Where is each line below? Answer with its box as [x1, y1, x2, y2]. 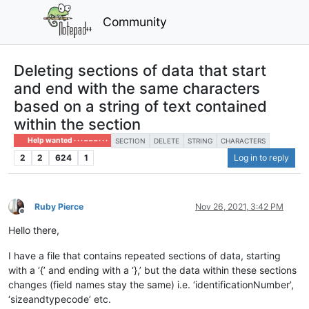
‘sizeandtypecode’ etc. [8, 292, 111, 305]
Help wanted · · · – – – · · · [26, 135, 108, 145]
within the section [14, 114, 141, 133]
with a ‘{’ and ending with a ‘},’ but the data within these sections [8, 263, 297, 276]
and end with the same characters [14, 79, 260, 97]
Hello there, [8, 223, 59, 236]
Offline [21, 211, 47, 222]
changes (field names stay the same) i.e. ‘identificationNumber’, [8, 278, 294, 290]
